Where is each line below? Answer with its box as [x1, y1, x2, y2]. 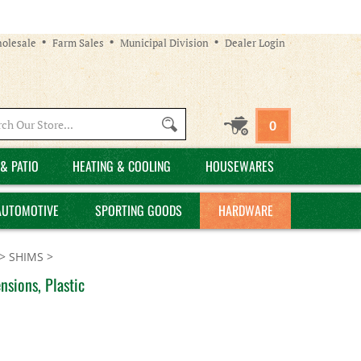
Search [76, 115, 114, 131]
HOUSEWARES [205, 156, 274, 176]
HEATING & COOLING [73, 156, 171, 176]
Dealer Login [225, 35, 285, 50]
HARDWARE [218, 201, 273, 220]
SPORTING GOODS [94, 201, 182, 220]
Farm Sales [52, 35, 104, 50]
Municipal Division [120, 35, 209, 50]
